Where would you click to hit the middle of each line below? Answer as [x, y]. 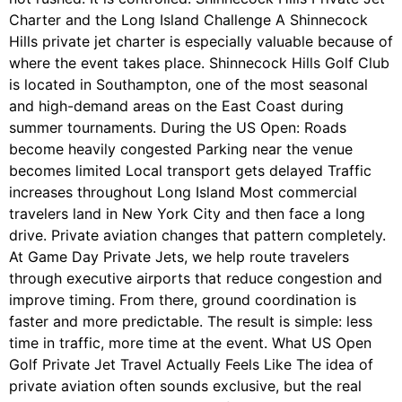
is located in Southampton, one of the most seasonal [188, 85]
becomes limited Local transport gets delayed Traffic [190, 171]
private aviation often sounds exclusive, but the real [185, 386]
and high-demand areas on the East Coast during [176, 106]
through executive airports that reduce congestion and [196, 279]
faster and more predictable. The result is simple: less [191, 322]
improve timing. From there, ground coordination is [183, 300]
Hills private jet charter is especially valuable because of [201, 42]
